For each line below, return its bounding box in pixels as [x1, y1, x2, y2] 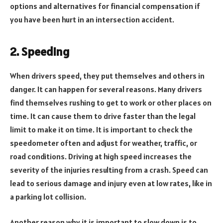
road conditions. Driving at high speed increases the [10, 151, 192, 161]
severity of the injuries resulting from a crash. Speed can [10, 164, 208, 175]
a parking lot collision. [10, 191, 86, 202]
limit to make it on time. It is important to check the [10, 124, 193, 134]
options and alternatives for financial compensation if [10, 1, 200, 11]
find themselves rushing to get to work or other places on [10, 97, 212, 108]
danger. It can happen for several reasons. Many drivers [10, 84, 202, 94]
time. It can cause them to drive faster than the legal [10, 111, 196, 121]
